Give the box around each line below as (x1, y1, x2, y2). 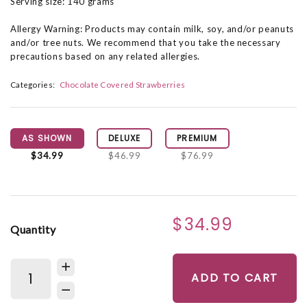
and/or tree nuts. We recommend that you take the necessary (10, 37, 281, 48)
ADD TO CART (191, 270, 278, 286)
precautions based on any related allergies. (10, 51, 200, 62)
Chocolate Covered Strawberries (59, 79, 186, 90)
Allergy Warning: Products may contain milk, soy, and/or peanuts (10, 23, 294, 34)
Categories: (10, 79, 56, 90)
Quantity (10, 222, 56, 236)
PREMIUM (177, 132, 218, 145)
